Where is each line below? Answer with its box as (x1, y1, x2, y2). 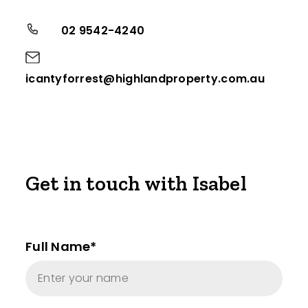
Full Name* (25, 238, 97, 255)
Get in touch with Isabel (25, 171, 247, 196)
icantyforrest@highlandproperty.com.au (25, 71, 265, 87)
